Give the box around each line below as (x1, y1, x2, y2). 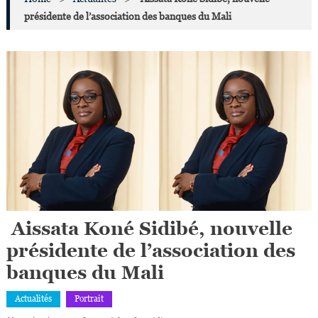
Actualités (14, 294, 52, 305)
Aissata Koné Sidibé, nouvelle (6, 218, 292, 240)
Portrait (74, 294, 104, 305)
